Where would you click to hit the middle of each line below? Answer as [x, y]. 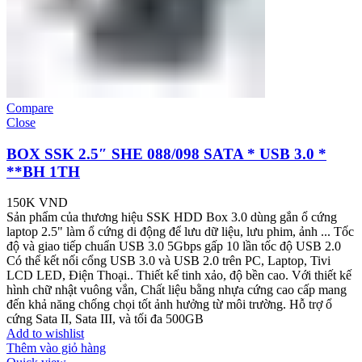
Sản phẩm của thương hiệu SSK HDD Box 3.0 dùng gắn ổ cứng [172, 217]
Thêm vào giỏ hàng [56, 348]
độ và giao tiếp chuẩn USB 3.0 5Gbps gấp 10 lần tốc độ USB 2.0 [174, 246]
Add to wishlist [45, 334]
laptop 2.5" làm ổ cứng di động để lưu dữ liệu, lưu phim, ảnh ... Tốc [180, 232]
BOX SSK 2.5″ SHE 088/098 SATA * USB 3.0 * [166, 154]
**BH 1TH [43, 171]
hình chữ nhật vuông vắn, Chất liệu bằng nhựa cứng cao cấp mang [177, 290]
